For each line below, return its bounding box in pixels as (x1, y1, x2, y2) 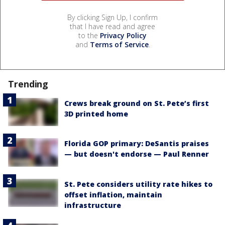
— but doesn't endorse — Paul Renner (64, 149, 209, 159)
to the (78, 31, 100, 41)
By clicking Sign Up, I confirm (67, 13, 158, 23)
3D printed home (64, 109, 128, 119)
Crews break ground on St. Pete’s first (64, 98, 209, 108)
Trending (8, 78, 49, 90)
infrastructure (64, 200, 121, 210)
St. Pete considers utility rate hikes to (64, 179, 212, 189)
